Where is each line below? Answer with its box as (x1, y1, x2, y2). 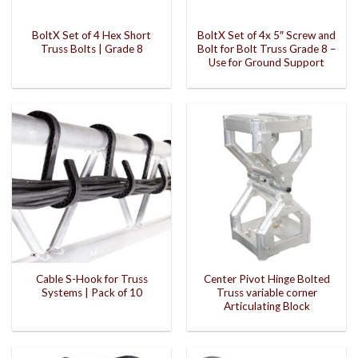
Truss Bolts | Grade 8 (40, 42, 143, 56)
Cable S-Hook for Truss (35, 272, 148, 286)
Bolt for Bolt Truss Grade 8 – (197, 42, 336, 56)
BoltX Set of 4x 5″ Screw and (197, 29, 336, 42)
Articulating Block (223, 300, 310, 313)
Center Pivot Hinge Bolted (203, 272, 330, 286)
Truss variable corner (216, 286, 317, 300)
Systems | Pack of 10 (41, 286, 142, 300)
